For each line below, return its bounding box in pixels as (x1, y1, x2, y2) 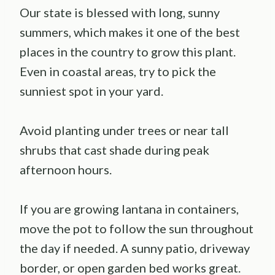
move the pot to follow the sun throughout (20, 220, 254, 236)
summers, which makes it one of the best (20, 24, 240, 39)
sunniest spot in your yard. (20, 83, 163, 98)
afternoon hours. (20, 161, 112, 177)
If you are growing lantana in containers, (20, 201, 239, 216)
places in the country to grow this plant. (20, 44, 236, 59)
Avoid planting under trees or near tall (20, 122, 229, 137)
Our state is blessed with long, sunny (20, 4, 220, 20)
